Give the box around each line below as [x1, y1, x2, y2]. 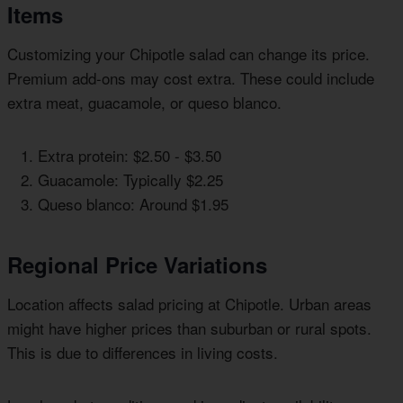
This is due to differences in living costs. [7, 341, 278, 364]
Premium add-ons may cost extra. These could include [7, 67, 374, 90]
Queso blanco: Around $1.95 [38, 193, 228, 216]
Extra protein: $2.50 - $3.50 [38, 144, 221, 167]
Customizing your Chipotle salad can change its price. [7, 42, 370, 66]
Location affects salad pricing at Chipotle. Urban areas [7, 292, 372, 316]
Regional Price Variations [7, 249, 267, 281]
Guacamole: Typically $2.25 [38, 168, 223, 192]
